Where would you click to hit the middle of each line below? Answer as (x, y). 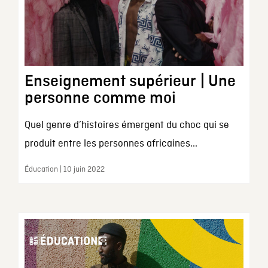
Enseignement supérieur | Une (130, 82)
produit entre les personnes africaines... (111, 144)
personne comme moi (100, 98)
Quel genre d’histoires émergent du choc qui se (127, 126)
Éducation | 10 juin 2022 (64, 170)
